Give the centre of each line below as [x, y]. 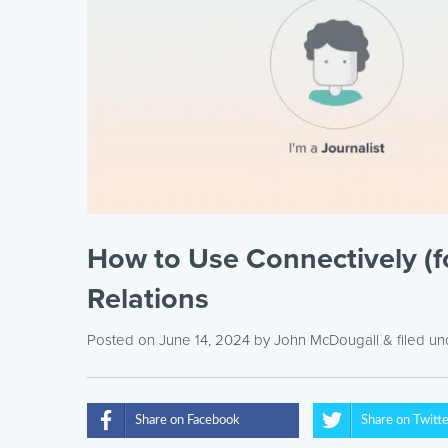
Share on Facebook [187, 420]
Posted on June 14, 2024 [168, 339]
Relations [148, 298]
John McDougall [326, 339]
